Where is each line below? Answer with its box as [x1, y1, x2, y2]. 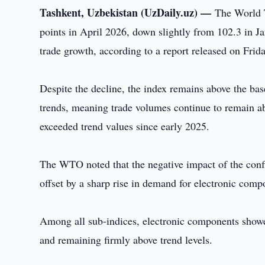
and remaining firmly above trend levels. [40, 232, 213, 247]
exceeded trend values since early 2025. [40, 119, 210, 133]
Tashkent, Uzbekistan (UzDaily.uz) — [40, 5, 215, 20]
